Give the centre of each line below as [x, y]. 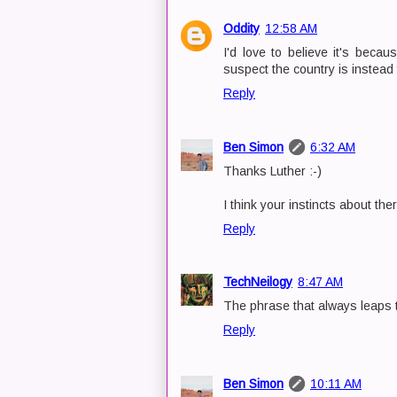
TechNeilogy [258, 282]
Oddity [241, 28]
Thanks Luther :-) [272, 171]
